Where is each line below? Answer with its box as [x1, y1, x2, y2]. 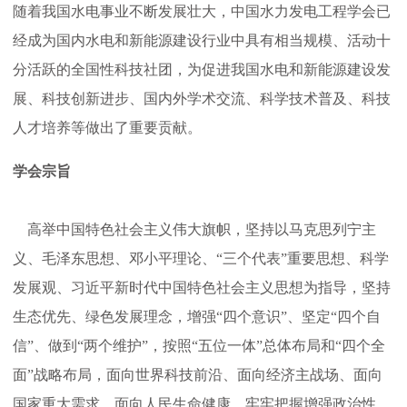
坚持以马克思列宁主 [245, 222, 376, 237]
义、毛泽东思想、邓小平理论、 [13, 251, 216, 266]
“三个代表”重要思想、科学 [216, 251, 389, 266]
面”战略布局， [13, 367, 106, 382]
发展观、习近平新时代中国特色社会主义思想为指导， [13, 280, 362, 295]
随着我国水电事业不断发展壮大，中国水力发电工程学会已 [13, 4, 391, 19]
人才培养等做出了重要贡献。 [13, 120, 202, 135]
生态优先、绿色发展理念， [13, 309, 187, 324]
